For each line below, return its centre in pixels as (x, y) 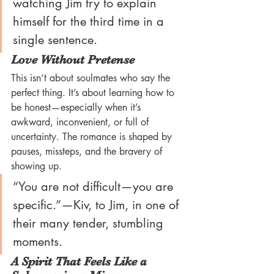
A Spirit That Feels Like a (80, 261)
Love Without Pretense (73, 59)
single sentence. (55, 39)
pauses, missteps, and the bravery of (88, 151)
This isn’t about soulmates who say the (92, 78)
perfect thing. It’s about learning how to (94, 92)
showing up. (36, 166)
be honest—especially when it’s (77, 107)
